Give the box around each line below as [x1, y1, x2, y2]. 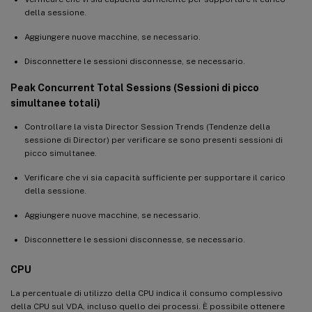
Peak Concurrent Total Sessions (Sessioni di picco [10, 81, 259, 93]
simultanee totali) [10, 97, 100, 109]
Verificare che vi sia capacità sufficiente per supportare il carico [24, 172, 286, 182]
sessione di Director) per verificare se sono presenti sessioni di [24, 134, 283, 145]
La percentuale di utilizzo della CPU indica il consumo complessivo [10, 288, 283, 298]
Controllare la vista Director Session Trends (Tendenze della [24, 121, 270, 132]
